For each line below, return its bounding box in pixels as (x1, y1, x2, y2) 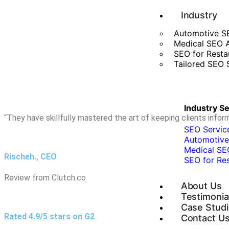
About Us (180, 180, 222, 191)
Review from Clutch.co (4, 172, 86, 182)
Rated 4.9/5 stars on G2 (4, 211, 95, 221)
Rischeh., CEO (4, 152, 57, 162)
